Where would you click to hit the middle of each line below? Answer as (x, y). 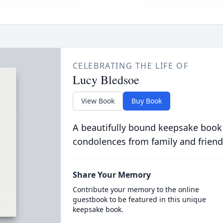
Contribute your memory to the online (136, 189)
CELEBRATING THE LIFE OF (130, 66)
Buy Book (146, 101)
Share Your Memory (111, 175)
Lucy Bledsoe (106, 80)
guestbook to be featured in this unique (139, 199)
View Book (98, 101)
